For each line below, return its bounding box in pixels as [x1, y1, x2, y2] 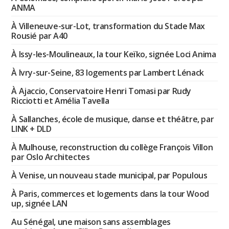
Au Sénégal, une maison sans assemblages [11, 216, 171, 228]
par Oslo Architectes [11, 151, 90, 163]
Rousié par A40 [11, 30, 67, 42]
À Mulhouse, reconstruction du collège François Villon [11, 142, 213, 153]
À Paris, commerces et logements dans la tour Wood [11, 188, 209, 200]
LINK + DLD [11, 123, 52, 135]
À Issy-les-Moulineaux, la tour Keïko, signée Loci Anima [11, 49, 216, 60]
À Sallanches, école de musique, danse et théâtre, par [11, 113, 214, 125]
